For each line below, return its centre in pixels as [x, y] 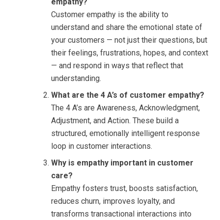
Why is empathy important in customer [122, 163]
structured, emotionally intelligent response [125, 134]
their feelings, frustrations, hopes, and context [130, 53]
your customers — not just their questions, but [129, 40]
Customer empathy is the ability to [110, 15]
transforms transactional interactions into [121, 214]
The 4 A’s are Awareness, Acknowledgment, [125, 108]
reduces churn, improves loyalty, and [113, 201]
